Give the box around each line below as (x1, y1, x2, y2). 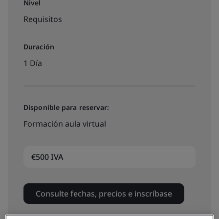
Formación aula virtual (23, 118, 106, 129)
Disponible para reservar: (23, 103, 109, 112)
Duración (23, 42, 54, 51)
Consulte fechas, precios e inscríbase (36, 188, 172, 199)
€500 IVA (31, 152, 63, 162)
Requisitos (23, 14, 62, 24)
